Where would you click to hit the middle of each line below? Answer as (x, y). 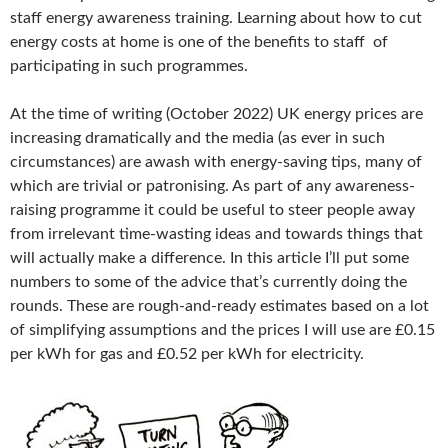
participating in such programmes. (129, 66)
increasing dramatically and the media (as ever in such (197, 138)
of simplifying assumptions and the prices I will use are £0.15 (222, 330)
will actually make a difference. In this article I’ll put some (209, 258)
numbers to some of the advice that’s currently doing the (208, 282)
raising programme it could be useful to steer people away (212, 210)
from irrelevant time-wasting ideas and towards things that (216, 234)
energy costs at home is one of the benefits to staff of (199, 42)
